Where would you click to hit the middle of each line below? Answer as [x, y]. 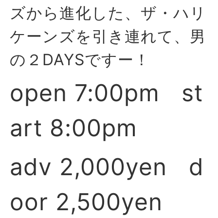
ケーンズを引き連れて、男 [108, 36]
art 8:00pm [73, 128]
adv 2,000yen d [107, 167]
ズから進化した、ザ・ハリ [108, 13]
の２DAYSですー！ [80, 60]
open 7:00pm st [106, 93]
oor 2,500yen [86, 202]
